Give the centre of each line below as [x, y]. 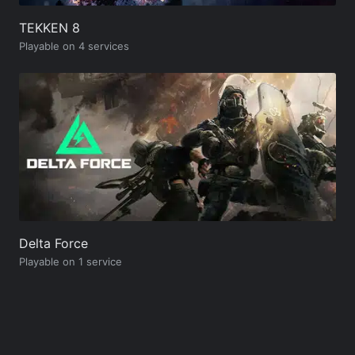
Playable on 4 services [74, 46]
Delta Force [53, 243]
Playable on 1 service [71, 261]
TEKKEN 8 [50, 27]
